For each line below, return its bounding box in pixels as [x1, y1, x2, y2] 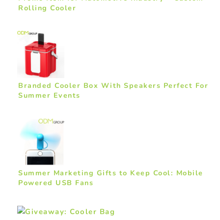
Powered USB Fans [18, 178, 93, 188]
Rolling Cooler [18, 3, 76, 13]
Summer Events [18, 90, 81, 101]
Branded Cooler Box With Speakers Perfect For [18, 81, 208, 91]
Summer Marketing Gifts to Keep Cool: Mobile [18, 168, 203, 178]
